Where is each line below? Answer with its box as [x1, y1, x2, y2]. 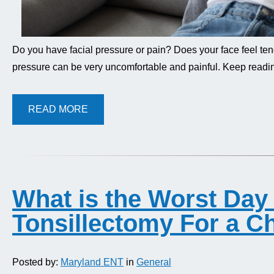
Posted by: [12, 256, 61, 267]
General [136, 256, 171, 267]
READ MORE [28, 104, 88, 115]
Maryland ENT [61, 256, 124, 267]
